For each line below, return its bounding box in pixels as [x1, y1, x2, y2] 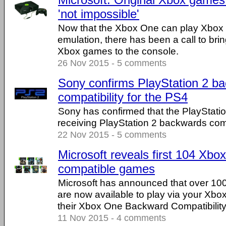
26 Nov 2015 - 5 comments [58, 58, 166, 68]
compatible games [58, 162, 155, 176]
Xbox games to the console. [58, 45, 179, 56]
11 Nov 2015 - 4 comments [58, 213, 166, 223]
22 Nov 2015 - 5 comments [58, 130, 166, 140]
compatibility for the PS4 [58, 90, 188, 104]
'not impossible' [58, 7, 139, 21]
